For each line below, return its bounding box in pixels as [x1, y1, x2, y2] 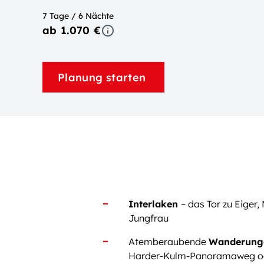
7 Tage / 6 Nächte [42, 11, 114, 21]
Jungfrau [128, 212, 169, 224]
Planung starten [58, 70, 149, 84]
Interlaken [128, 198, 181, 210]
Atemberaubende [128, 236, 209, 247]
